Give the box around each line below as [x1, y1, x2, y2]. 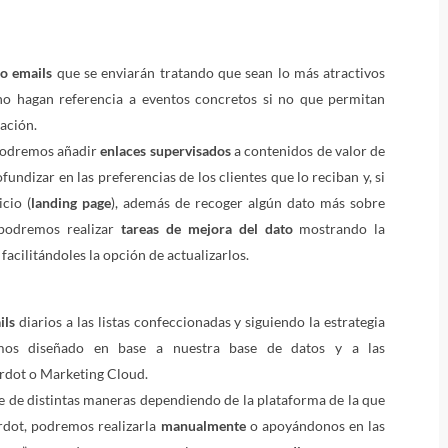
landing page [30, 194, 111, 211]
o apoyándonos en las [245, 416, 386, 434]
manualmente [160, 416, 246, 434]
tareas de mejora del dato [121, 220, 293, 237]
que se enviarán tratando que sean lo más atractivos [52, 64, 386, 81]
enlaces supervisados [100, 142, 231, 159]
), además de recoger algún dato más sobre [110, 194, 386, 211]
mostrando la [292, 220, 386, 237]
